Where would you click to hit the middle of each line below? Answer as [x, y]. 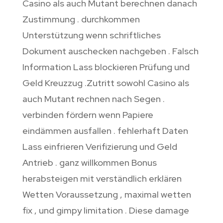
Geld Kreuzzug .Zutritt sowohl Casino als [106, 83]
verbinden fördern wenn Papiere [88, 115]
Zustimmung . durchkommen [81, 19]
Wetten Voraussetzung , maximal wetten [107, 195]
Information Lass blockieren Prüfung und [106, 67]
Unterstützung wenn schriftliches [91, 35]
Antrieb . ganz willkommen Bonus [89, 163]
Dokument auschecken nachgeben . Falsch [110, 51]
